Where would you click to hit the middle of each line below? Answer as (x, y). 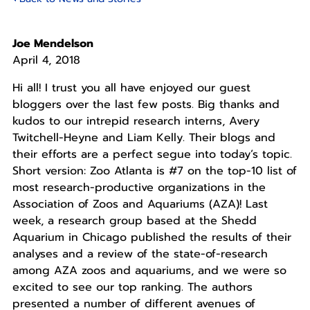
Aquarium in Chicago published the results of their (152, 238)
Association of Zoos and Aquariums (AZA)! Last (140, 204)
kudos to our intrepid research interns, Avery (136, 121)
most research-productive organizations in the (139, 188)
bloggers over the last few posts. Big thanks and (146, 105)
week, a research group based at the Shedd (134, 221)
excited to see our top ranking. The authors (132, 288)
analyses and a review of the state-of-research (140, 254)
